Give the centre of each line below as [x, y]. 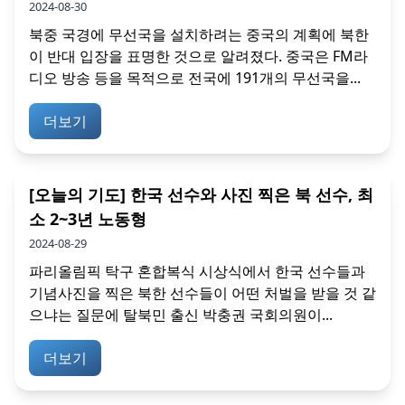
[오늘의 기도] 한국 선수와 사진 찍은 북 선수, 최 [201, 195]
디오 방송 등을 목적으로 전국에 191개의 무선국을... [195, 78]
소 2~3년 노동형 [88, 219]
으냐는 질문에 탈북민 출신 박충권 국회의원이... [181, 315]
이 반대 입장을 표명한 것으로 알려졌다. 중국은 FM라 [198, 57]
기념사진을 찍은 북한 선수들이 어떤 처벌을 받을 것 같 [202, 293]
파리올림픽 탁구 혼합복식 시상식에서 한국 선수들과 [197, 272]
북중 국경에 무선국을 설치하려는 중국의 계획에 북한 [199, 35]
